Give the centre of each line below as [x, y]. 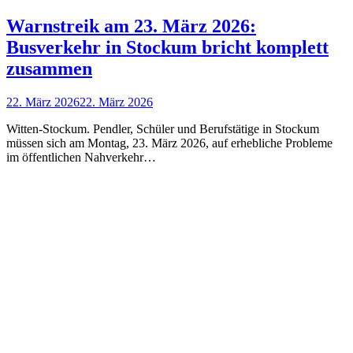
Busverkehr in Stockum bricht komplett [167, 47]
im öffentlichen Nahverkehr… [81, 157]
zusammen [49, 68]
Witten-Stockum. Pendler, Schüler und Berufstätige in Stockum [163, 128]
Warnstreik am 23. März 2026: [131, 26]
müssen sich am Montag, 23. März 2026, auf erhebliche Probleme [169, 143]
